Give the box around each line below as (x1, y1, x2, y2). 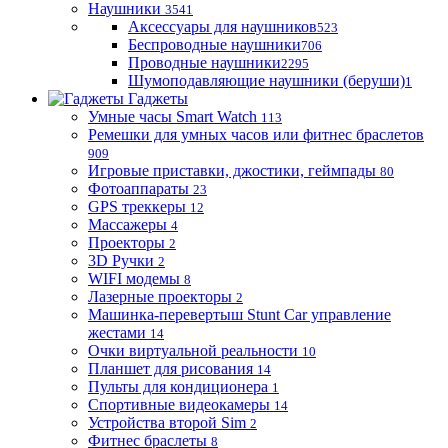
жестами (88, 324, 146, 341)
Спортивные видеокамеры (88, 396, 270, 413)
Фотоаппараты (88, 180, 189, 197)
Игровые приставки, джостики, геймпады (88, 162, 376, 179)
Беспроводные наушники (128, 36, 301, 53)
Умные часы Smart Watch (88, 108, 257, 125)
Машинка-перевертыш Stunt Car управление (88, 306, 391, 323)
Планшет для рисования (88, 360, 253, 377)
